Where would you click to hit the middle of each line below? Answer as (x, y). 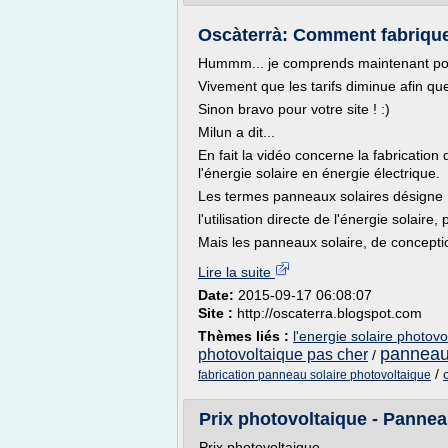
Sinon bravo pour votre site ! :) (294, 109)
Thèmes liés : (245, 336)
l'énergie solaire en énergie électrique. (319, 173)
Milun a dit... (236, 132)
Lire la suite (236, 272)
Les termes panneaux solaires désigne (320, 196)
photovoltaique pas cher (283, 354)
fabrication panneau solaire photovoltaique (314, 375)
